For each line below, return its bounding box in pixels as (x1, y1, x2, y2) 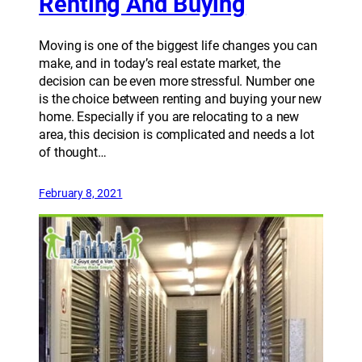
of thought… (39, 144, 107, 160)
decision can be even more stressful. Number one (39, 73, 315, 89)
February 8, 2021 (39, 186, 123, 200)
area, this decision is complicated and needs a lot (39, 126, 314, 142)
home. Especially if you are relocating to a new (39, 108, 300, 124)
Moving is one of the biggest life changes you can (39, 37, 318, 53)
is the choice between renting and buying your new (39, 90, 322, 107)
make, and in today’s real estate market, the (39, 55, 280, 71)
